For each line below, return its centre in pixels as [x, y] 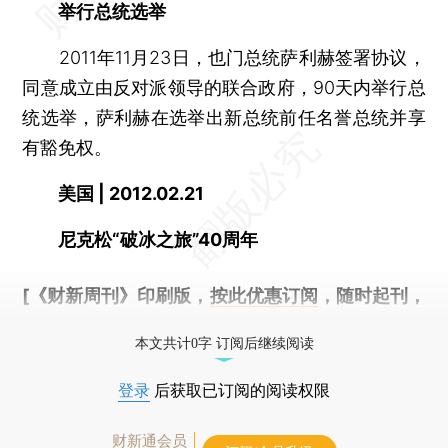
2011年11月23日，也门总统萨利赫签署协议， [224, 57]
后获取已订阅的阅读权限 [240, 390]
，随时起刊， [371, 295]
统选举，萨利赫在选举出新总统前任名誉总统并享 [224, 117]
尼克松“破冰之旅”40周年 [140, 239]
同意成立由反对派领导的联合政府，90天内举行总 [224, 87]
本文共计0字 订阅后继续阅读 [224, 343]
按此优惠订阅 [263, 295]
